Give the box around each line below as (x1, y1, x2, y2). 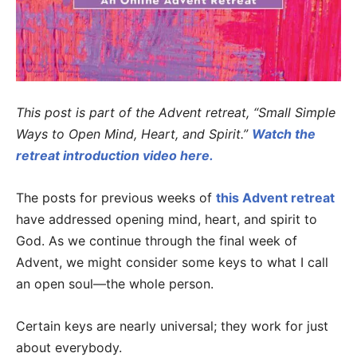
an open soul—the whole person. (16, 276, 214, 292)
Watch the (252, 126, 316, 143)
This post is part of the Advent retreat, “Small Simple (16, 104, 335, 121)
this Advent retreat (216, 190, 335, 206)
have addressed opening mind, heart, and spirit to (16, 211, 317, 228)
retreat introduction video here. (16, 147, 214, 164)
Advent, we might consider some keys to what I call (16, 254, 328, 271)
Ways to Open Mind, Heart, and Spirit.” (16, 126, 252, 143)
